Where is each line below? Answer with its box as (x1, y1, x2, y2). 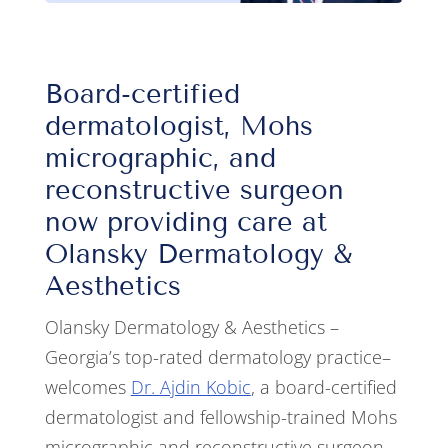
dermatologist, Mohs (44, 110, 313, 143)
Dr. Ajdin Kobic (130, 375, 251, 400)
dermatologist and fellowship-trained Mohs (44, 405, 397, 430)
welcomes (44, 375, 131, 400)
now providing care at (44, 206, 327, 239)
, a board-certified (250, 375, 397, 400)
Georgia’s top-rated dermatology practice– (44, 345, 391, 370)
